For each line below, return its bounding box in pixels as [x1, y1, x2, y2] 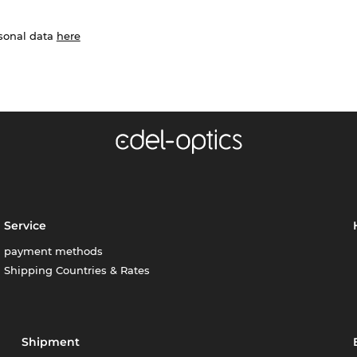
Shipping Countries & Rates [4, 263, 151, 277]
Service [4, 218, 47, 233]
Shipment [22, 334, 80, 349]
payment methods [4, 244, 104, 257]
